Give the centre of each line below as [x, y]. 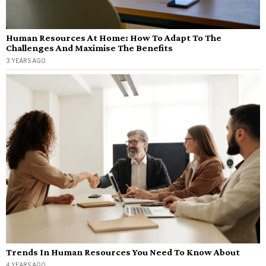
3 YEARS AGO [26, 60]
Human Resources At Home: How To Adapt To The [114, 37]
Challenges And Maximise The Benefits [89, 47]
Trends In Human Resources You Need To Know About [123, 252]
